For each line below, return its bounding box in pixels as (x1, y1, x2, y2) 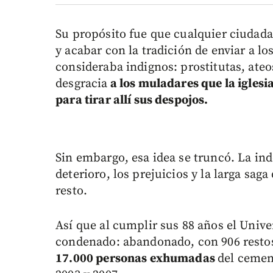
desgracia (55, 76, 108, 91)
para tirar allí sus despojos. (55, 92, 208, 108)
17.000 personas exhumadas (55, 250, 218, 266)
